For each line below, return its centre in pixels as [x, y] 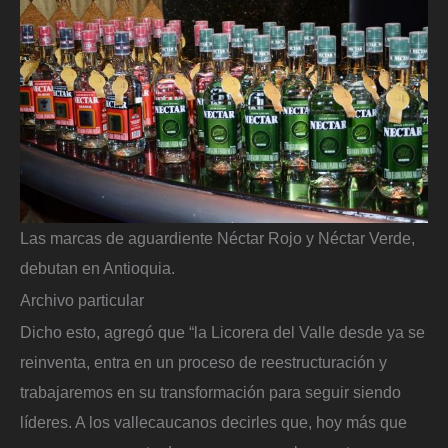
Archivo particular [82, 299]
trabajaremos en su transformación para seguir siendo [210, 391]
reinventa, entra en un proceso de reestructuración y [203, 361]
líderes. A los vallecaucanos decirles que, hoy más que [213, 421]
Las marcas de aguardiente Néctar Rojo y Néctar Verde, [217, 238]
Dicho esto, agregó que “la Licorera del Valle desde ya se [222, 331]
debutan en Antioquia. [97, 268]
